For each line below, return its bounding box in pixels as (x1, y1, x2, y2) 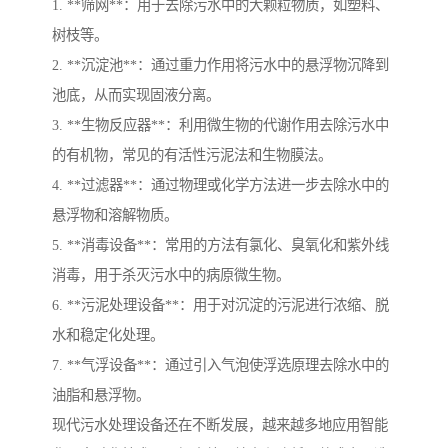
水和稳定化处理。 (52, 327, 164, 344)
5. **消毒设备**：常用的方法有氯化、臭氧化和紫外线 (52, 237, 389, 254)
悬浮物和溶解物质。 (52, 207, 178, 224)
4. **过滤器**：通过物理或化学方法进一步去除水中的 (52, 177, 389, 194)
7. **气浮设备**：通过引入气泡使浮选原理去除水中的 (52, 357, 389, 374)
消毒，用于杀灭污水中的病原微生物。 (52, 267, 290, 284)
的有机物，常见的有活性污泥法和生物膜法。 (52, 147, 332, 164)
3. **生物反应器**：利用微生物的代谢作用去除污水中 (52, 117, 389, 134)
